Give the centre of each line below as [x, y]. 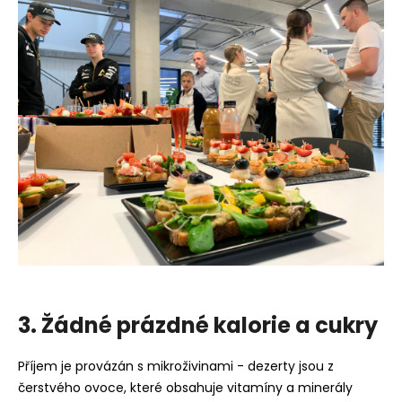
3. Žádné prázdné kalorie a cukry [198, 326]
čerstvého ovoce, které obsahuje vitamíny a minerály [185, 387]
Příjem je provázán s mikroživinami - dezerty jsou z [176, 366]
